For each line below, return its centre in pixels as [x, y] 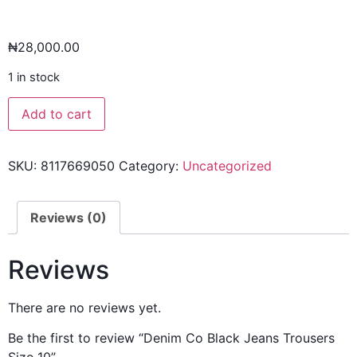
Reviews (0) [69, 218]
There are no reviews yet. [84, 307]
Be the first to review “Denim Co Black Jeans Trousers [171, 338]
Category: [151, 166]
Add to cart [57, 114]
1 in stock [34, 77]
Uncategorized [227, 166]
